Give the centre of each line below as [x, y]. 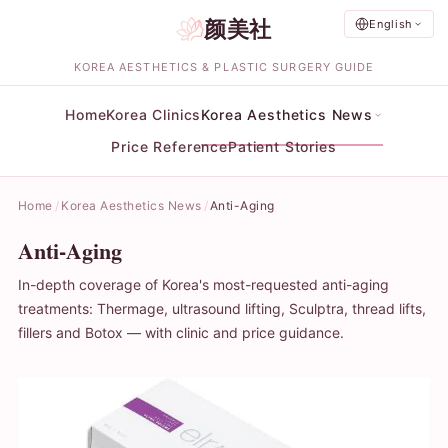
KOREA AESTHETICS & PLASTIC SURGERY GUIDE [224, 67]
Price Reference [169, 146]
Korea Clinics [154, 114]
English [391, 24]
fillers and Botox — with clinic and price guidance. [181, 332]
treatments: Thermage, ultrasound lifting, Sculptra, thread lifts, [222, 308]
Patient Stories [282, 146]
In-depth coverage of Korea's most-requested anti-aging [203, 284]
